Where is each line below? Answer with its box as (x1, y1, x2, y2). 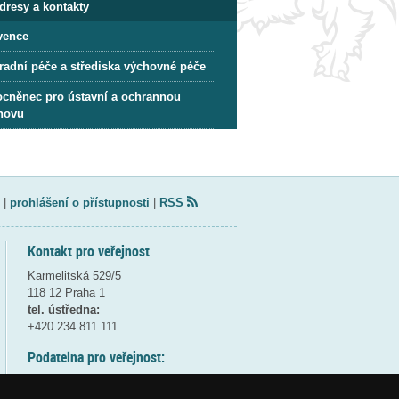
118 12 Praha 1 (27, 286, 105, 300)
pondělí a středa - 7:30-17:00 (27, 375, 182, 389)
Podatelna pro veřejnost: (27, 347, 165, 368)
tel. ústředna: (27, 303, 100, 317)
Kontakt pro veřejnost (27, 241, 150, 262)
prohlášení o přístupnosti (9, 195, 150, 209)
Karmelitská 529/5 (27, 269, 121, 283)
